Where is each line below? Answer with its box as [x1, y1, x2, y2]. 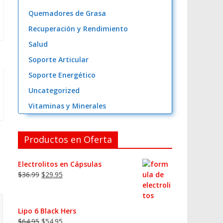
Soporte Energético [28, 70, 96, 80]
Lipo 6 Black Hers [18, 206, 76, 216]
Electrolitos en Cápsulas [18, 159, 102, 169]
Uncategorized [28, 86, 80, 95]
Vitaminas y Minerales [28, 101, 106, 111]
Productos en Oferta [24, 133, 112, 145]
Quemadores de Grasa [28, 8, 106, 18]
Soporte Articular [28, 55, 89, 64]
